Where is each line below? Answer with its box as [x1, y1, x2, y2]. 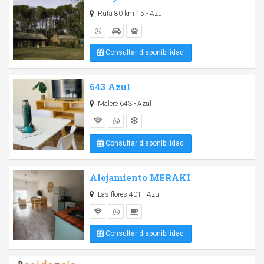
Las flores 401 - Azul [95, 190, 161, 199]
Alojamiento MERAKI [90, 171, 190, 183]
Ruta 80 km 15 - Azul [95, 9, 164, 18]
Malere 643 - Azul [95, 100, 151, 108]
